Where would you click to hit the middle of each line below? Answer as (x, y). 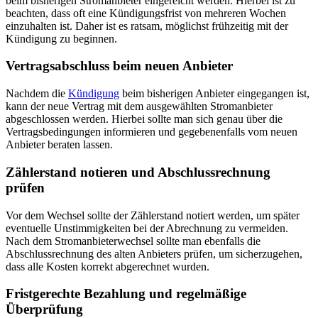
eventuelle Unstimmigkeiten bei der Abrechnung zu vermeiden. (147, 228)
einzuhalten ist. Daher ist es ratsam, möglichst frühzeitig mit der (147, 26)
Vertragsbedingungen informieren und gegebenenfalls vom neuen (152, 132)
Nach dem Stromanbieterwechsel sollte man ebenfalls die (133, 241)
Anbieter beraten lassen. (59, 145)
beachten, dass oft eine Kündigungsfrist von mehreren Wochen (146, 13)
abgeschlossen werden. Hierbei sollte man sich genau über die (144, 119)
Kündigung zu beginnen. (61, 38)
